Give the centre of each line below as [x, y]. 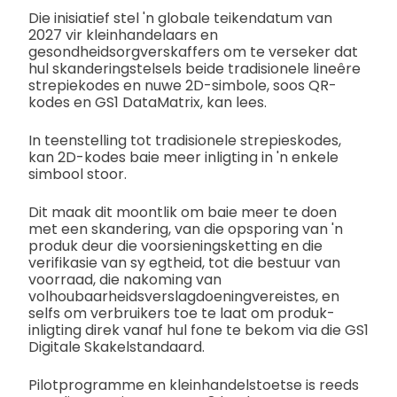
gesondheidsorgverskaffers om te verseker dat [193, 52]
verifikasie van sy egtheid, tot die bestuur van [184, 263]
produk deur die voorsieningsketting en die [175, 246]
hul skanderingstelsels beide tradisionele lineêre [195, 69]
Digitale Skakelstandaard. [117, 347]
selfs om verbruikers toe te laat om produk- [182, 314]
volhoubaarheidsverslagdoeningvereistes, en [184, 297]
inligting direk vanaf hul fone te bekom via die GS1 [198, 331]
